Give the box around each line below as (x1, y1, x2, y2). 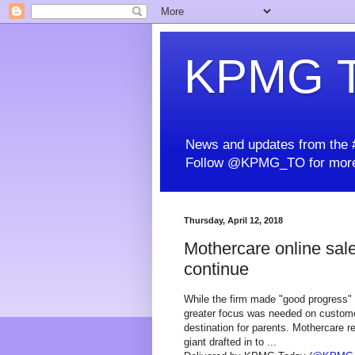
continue (184, 258, 249, 279)
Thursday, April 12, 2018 (184, 216, 283, 226)
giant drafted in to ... (184, 336, 277, 349)
